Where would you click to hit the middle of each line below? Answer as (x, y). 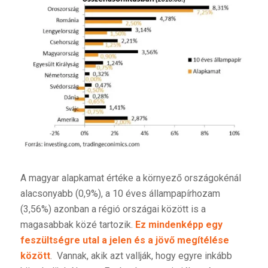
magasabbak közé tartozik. (77, 224)
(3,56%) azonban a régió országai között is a (113, 209)
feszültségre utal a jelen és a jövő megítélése (124, 240)
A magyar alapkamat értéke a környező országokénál (130, 178)
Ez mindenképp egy (179, 224)
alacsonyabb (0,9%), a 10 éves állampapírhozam (120, 193)
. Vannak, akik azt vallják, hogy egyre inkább (141, 255)
